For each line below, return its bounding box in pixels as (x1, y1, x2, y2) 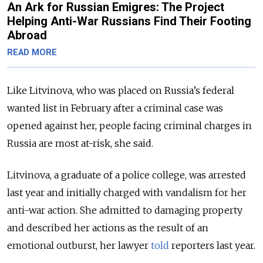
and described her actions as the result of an (7, 221, 208, 234)
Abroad (7, 28, 47, 42)
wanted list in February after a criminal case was (7, 102, 223, 114)
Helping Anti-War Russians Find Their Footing (7, 14, 251, 28)
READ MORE (7, 47, 57, 58)
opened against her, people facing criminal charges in (7, 119, 252, 131)
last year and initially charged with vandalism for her (7, 186, 247, 198)
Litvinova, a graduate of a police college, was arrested (7, 168, 246, 181)
